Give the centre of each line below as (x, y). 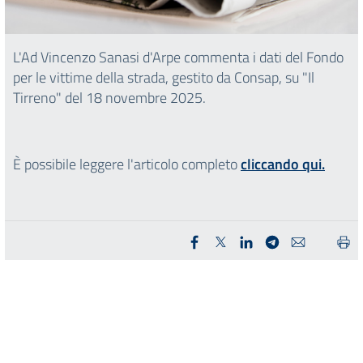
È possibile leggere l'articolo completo (127, 164)
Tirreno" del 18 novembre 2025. (109, 97)
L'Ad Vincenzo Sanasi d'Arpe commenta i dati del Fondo (178, 57)
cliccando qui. (283, 164)
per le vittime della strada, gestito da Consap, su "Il (165, 77)
